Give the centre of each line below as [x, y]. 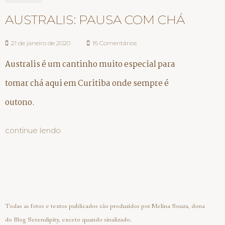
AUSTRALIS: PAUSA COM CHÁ [95, 20]
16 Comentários [114, 43]
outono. [20, 103]
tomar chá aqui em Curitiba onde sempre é [87, 84]
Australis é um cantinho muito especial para [90, 65]
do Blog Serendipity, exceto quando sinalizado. [68, 219]
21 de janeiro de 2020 [41, 43]
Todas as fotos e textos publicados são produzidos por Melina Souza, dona [105, 206]
